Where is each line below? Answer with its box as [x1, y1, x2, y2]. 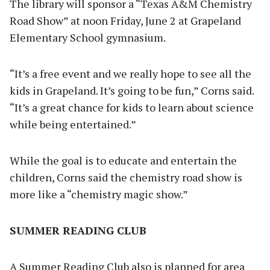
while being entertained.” [10, 117, 136, 132]
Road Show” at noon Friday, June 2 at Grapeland [10, 13, 241, 28]
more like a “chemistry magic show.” [10, 187, 188, 202]
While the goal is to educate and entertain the [10, 153, 237, 168]
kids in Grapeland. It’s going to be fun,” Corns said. [10, 83, 254, 98]
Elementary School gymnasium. [10, 30, 166, 45]
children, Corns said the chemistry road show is [10, 170, 242, 185]
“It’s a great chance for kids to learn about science [10, 100, 254, 115]
